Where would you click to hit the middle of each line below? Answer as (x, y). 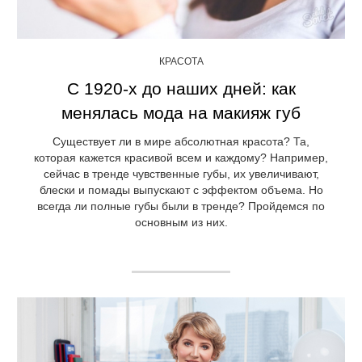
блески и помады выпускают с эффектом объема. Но (181, 190)
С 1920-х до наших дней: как (181, 89)
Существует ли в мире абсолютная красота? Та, (181, 142)
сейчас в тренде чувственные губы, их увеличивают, (181, 174)
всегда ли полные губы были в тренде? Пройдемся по (181, 206)
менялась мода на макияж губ (181, 113)
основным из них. (181, 223)
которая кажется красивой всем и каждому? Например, (181, 158)
